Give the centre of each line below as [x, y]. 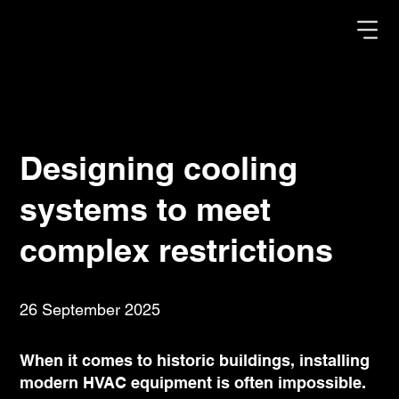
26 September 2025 [90, 309]
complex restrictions [177, 250]
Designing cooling [159, 168]
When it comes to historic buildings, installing [195, 360]
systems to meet [146, 209]
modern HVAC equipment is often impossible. [193, 382]
